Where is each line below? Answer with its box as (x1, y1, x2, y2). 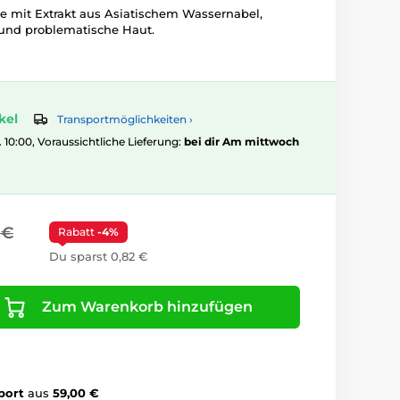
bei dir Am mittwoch (184, 135, 299, 149)
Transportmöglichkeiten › (57, 112, 193, 127)
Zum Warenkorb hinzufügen (41, 298, 253, 316)
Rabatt (58, 225, 97, 239)
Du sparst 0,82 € (49, 249, 147, 264)
